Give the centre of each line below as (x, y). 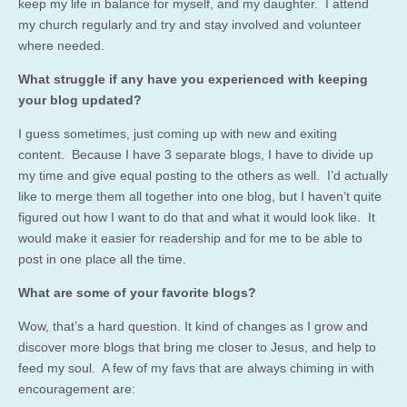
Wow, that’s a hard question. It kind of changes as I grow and (193, 326)
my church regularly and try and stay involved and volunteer (190, 24)
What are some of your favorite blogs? (137, 292)
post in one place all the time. (102, 258)
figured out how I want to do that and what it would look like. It (197, 217)
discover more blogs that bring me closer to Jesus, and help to (197, 347)
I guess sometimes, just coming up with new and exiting (178, 133)
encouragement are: (77, 388)
